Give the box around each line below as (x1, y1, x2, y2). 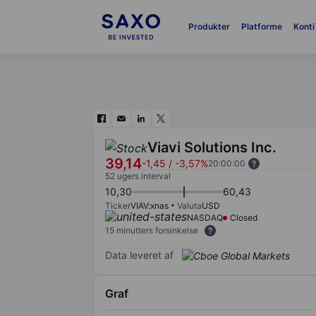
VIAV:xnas (130, 200, 169, 211)
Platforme (241, 21, 282, 32)
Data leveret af (105, 248, 174, 261)
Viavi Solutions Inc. (147, 139, 276, 156)
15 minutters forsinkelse (105, 225, 198, 236)
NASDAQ (187, 212, 223, 223)
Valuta (177, 200, 202, 211)
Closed (230, 212, 257, 223)
